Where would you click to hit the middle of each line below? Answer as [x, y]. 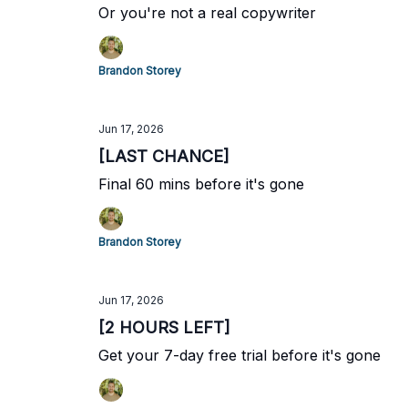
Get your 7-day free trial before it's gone [240, 355]
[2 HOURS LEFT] [164, 327]
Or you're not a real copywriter [207, 13]
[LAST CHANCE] [164, 156]
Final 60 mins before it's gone [201, 184]
